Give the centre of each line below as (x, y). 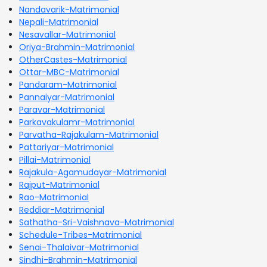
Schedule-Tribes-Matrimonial (80, 235)
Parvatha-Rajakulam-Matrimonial (89, 134)
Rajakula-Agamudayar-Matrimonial (93, 172)
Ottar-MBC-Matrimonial (69, 72)
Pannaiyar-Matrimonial (67, 97)
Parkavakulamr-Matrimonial (77, 122)
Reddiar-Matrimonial (62, 209)
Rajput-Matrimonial (59, 184)
